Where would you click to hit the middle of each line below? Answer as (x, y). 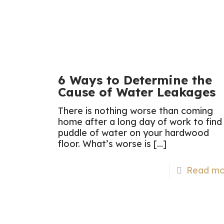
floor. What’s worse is (105, 144)
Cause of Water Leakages (137, 92)
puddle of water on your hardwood (134, 133)
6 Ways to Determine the (135, 80)
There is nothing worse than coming (136, 111)
